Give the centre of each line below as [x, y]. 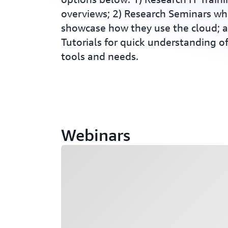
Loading [74, 151]
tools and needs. [100, 56]
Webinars [96, 135]
